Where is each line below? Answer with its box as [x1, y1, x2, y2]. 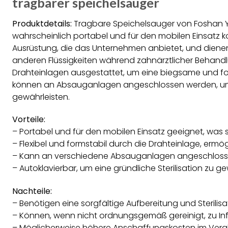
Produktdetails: [12, 17, 72, 30]
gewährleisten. [12, 91, 70, 103]
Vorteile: [12, 113, 45, 126]
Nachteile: [12, 185, 52, 197]
